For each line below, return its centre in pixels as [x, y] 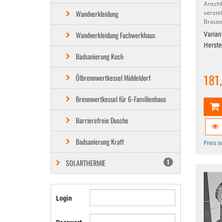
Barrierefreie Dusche [102, 120]
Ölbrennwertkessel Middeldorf [113, 78]
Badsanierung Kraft [100, 141]
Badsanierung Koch [100, 56]
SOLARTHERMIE [86, 163]
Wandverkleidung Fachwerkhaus [115, 35]
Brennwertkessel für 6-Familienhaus [121, 99]
